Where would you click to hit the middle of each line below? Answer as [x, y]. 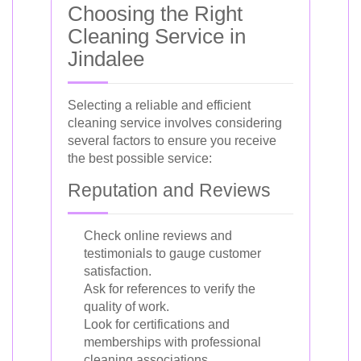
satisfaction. [118, 271]
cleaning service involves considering [175, 123]
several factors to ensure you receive [172, 141]
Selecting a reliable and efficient [159, 105]
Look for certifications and [157, 324]
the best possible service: [140, 158]
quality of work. [127, 307]
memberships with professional [172, 342]
